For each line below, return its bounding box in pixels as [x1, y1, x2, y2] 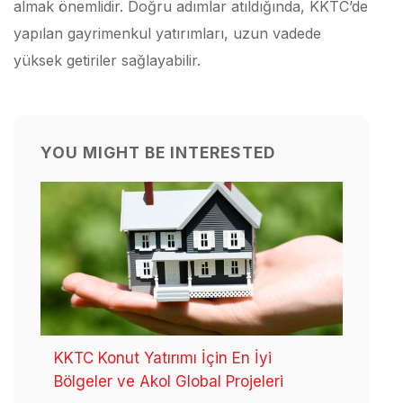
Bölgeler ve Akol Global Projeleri [54, 372, 283, 390]
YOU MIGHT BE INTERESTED [40, 143, 275, 162]
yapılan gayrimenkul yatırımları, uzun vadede [13, 24, 321, 42]
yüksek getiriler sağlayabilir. [13, 51, 201, 69]
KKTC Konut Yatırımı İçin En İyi [54, 348, 272, 367]
